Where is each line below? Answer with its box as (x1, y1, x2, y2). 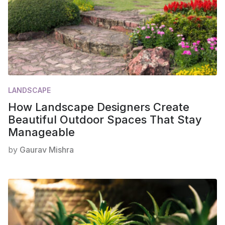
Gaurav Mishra (20, 145, 74, 155)
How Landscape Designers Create (8, 100, 189, 114)
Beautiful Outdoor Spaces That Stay (8, 113, 202, 127)
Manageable (8, 126, 75, 139)
